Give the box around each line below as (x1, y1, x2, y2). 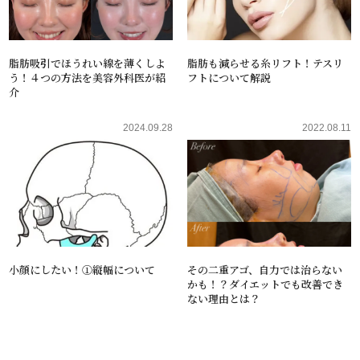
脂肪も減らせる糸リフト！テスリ (186, 55, 343, 71)
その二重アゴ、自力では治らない (186, 261, 342, 277)
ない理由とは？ (186, 290, 260, 306)
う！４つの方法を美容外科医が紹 (9, 69, 166, 85)
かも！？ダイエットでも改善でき (186, 276, 343, 292)
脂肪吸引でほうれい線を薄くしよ (9, 55, 166, 71)
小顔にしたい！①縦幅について (9, 261, 156, 277)
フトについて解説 (186, 69, 271, 85)
